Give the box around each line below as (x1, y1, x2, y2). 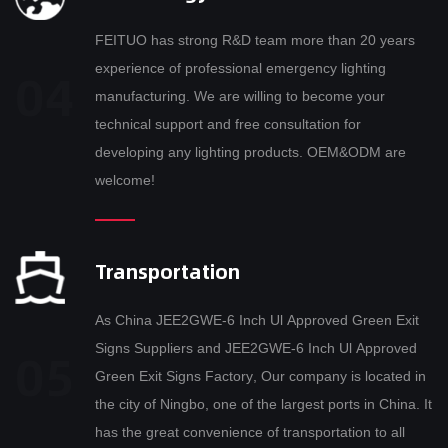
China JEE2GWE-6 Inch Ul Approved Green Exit (115, 312, 419, 329)
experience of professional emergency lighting (95, 60, 185, 77)
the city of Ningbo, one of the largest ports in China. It (95, 396, 328, 413)
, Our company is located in (253, 368, 426, 385)
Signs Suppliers (95, 340, 193, 357)
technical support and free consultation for (95, 116, 361, 133)
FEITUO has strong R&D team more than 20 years (95, 32, 415, 49)
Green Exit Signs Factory (95, 368, 253, 385)
